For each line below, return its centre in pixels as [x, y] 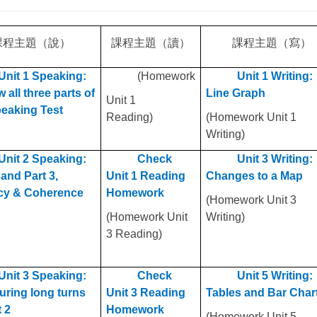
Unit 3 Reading [146, 293]
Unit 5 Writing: [275, 276]
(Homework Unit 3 [251, 200]
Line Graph [236, 93]
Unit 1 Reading [146, 176]
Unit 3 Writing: [275, 159]
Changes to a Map [254, 176]
